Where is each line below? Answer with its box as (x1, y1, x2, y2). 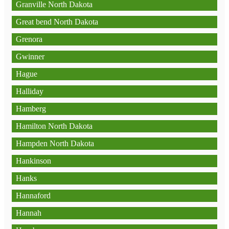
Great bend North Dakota (16, 17, 98, 26)
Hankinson (16, 156, 51, 165)
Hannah (16, 209, 41, 217)
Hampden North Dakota (16, 139, 94, 148)
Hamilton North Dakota (16, 122, 93, 130)
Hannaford (16, 191, 51, 200)
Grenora (16, 35, 42, 43)
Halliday (16, 87, 43, 96)
